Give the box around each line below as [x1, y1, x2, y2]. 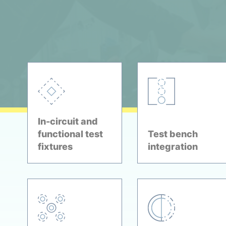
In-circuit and [37, 116, 98, 127]
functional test [37, 129, 103, 139]
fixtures [37, 141, 73, 152]
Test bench [147, 129, 198, 139]
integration [147, 141, 198, 152]
